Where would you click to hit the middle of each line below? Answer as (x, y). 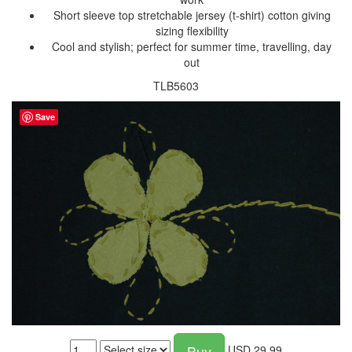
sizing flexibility (192, 30)
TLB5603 (176, 85)
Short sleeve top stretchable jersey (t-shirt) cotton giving (192, 15)
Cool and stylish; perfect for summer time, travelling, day (192, 46)
